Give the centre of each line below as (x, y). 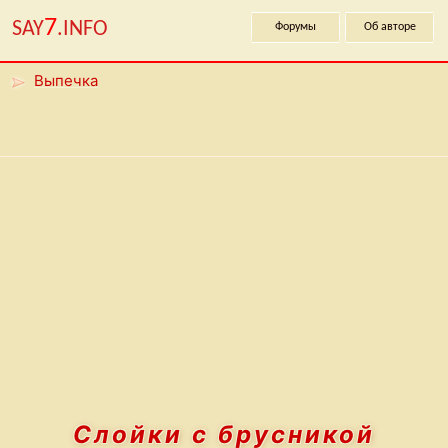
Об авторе (389, 27)
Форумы (295, 27)
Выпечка (66, 80)
